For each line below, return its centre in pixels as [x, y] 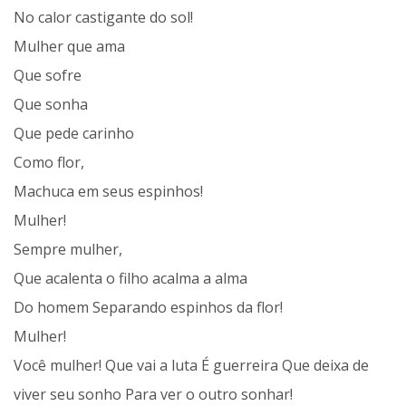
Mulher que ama [69, 47]
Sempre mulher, [68, 250]
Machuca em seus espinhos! [108, 192]
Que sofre [48, 76]
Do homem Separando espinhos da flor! [148, 308]
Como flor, [49, 163]
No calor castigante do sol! [103, 18]
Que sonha [51, 105]
